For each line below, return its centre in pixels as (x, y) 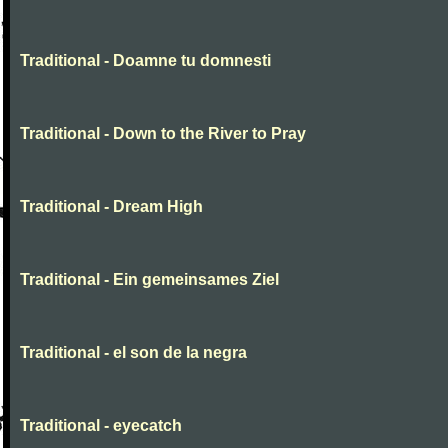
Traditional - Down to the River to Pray (163, 133)
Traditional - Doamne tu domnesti (145, 60)
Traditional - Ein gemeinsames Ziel (149, 279)
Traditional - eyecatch (101, 425)
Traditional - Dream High (111, 206)
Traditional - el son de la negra (133, 352)
